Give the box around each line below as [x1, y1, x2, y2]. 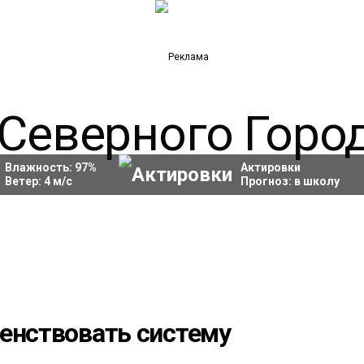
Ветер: [4, 175, 44, 188]
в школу [293, 175, 340, 188]
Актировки [240, 161, 301, 174]
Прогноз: [240, 175, 294, 188]
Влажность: [4, 161, 75, 174]
